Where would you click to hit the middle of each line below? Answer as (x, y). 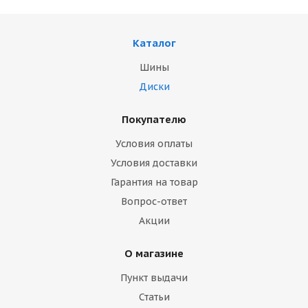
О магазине (154, 253)
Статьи (154, 297)
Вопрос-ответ (154, 201)
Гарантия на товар (154, 182)
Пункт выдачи (154, 278)
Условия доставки (154, 163)
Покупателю (154, 119)
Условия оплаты (154, 144)
